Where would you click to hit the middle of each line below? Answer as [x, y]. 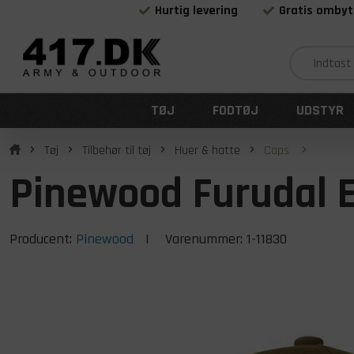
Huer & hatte [207, 151]
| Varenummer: [190, 239]
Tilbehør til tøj [117, 151]
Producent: [43, 239]
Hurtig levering [197, 11]
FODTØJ [235, 110]
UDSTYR [320, 110]
